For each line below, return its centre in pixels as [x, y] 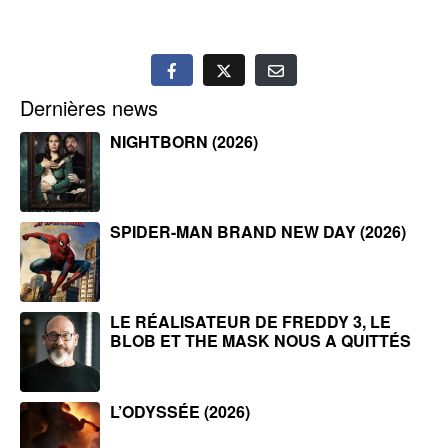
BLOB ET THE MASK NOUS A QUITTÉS [260, 340]
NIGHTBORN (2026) [184, 141]
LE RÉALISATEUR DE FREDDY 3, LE [250, 321]
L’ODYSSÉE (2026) [180, 411]
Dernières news [89, 107]
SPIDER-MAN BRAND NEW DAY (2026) [258, 231]
